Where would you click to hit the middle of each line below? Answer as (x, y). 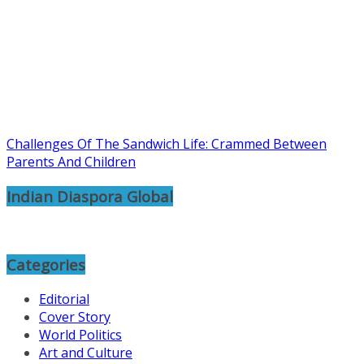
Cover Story (75, 316)
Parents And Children (71, 161)
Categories (46, 265)
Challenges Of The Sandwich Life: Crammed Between (167, 143)
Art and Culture (86, 352)
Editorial (64, 299)
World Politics (80, 334)
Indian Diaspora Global (90, 196)
